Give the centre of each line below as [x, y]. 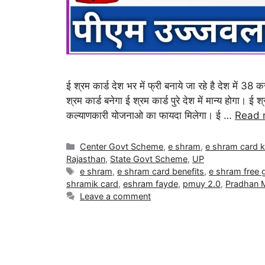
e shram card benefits [161, 172]
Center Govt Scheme [122, 147]
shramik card [92, 184]
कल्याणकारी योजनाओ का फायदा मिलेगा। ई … [151, 116]
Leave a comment [116, 196]
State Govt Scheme [149, 159]
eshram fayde [151, 184]
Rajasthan [86, 159]
